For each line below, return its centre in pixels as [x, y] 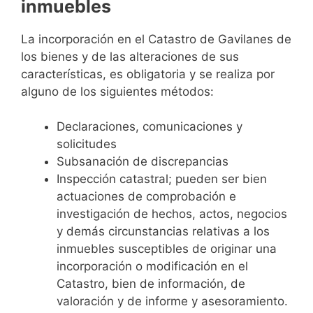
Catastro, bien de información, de [151, 284]
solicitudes [87, 144]
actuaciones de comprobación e [146, 197]
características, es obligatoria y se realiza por [148, 74]
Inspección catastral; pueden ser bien [162, 179]
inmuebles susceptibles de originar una [167, 249]
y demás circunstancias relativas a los [163, 232]
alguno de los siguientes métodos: [117, 91]
